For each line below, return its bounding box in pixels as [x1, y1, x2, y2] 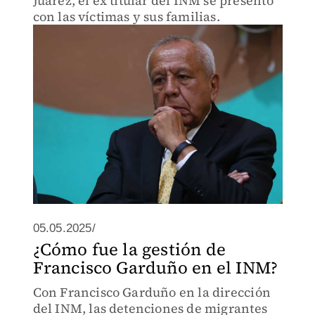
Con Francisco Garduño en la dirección [32, 283, 271, 301]
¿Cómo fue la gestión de [32, 238, 226, 261]
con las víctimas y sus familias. [32, 8, 220, 25]
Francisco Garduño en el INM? [32, 256, 278, 279]
